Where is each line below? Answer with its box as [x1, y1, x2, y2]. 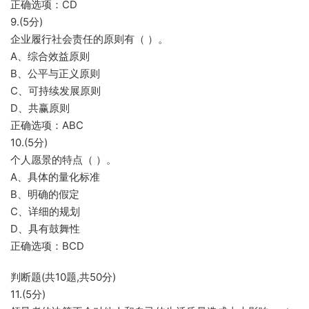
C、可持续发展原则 [10, 84, 101, 97]
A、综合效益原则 [10, 50, 90, 63]
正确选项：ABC [10, 119, 83, 132]
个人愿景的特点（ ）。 [10, 153, 117, 166]
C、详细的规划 [10, 205, 80, 218]
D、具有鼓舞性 [10, 222, 80, 235]
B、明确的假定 [10, 188, 79, 201]
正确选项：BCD [10, 239, 84, 252]
